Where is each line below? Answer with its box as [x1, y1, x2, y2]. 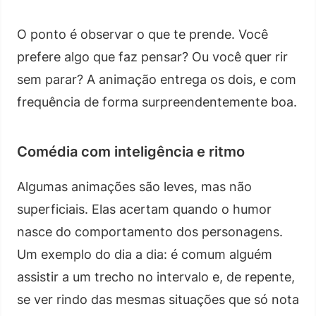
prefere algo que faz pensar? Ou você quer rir [17, 49, 288, 64]
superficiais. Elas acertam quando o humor [17, 201, 272, 217]
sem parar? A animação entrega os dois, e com [17, 71, 296, 87]
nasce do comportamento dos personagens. [17, 224, 283, 239]
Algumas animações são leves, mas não [17, 178, 252, 194]
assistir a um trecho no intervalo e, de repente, [17, 269, 295, 284]
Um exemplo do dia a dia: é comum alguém [17, 246, 272, 262]
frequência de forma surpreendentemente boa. [17, 94, 297, 109]
